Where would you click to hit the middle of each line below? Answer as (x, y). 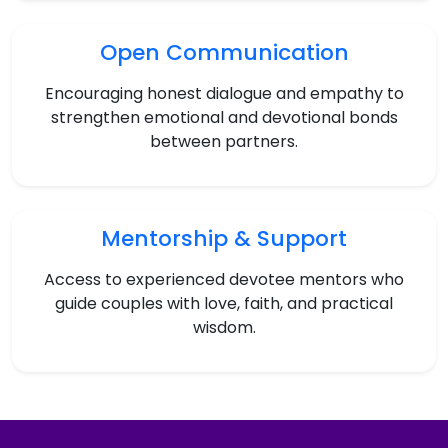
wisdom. (224, 327)
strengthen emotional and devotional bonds (224, 117)
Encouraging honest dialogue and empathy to (224, 93)
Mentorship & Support (224, 238)
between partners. (224, 141)
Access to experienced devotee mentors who (224, 279)
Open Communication (224, 52)
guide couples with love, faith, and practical (224, 303)
